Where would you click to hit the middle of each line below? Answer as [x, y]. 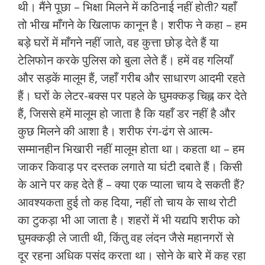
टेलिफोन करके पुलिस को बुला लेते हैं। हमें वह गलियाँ [125, 60]
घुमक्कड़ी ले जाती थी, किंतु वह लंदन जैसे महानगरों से [126, 238]
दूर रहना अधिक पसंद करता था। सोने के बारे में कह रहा [132, 256]
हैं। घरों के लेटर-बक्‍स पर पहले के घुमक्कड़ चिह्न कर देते [132, 96]
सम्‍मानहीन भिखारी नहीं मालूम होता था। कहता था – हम [131, 149]
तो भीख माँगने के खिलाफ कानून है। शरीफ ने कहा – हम [132, 25]
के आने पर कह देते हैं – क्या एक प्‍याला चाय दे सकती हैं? [131, 185]
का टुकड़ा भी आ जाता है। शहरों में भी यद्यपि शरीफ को [129, 220]
